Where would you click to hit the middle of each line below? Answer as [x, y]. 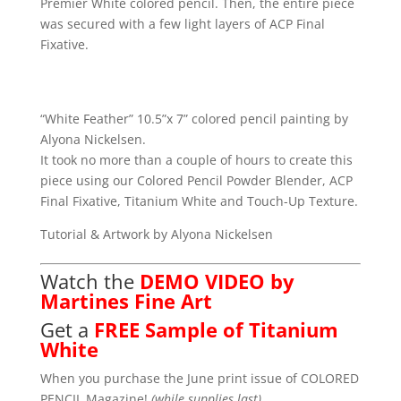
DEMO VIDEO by [217, 281]
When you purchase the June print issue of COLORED [199, 378]
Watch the [90, 281]
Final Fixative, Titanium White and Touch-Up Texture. [199, 201]
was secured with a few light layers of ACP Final [182, 24]
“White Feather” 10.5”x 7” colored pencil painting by [194, 119]
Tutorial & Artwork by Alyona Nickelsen [156, 234]
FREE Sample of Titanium [216, 329]
